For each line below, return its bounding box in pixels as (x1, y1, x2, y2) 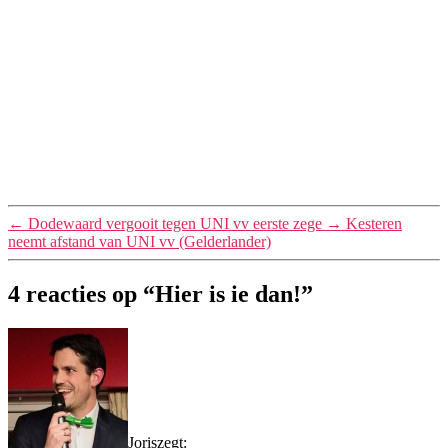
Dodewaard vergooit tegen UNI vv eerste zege (28, 214, 322, 232)
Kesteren (346, 214, 402, 232)
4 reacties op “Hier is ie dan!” (8, 280, 313, 307)
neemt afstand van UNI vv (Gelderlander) (8, 232, 271, 250)
